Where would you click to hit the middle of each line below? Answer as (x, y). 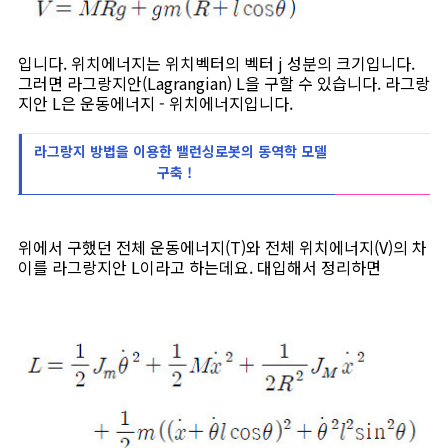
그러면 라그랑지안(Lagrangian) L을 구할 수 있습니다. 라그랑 (224, 83)
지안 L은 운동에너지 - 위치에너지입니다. (155, 103)
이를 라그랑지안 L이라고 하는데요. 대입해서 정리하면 (199, 267)
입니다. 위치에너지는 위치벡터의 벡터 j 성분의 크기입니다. (216, 63)
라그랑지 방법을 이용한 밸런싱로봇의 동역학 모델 (178, 151)
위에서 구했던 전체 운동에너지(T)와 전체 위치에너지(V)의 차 (222, 247)
